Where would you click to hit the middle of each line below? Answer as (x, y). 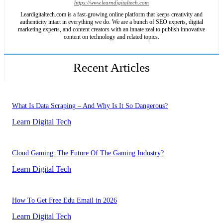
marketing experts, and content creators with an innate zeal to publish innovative (111, 29)
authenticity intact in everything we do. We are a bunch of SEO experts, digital (111, 22)
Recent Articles (111, 67)
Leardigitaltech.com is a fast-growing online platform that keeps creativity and (111, 14)
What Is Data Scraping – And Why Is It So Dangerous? (90, 106)
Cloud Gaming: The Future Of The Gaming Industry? (88, 153)
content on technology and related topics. (111, 37)
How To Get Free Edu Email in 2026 (64, 200)
